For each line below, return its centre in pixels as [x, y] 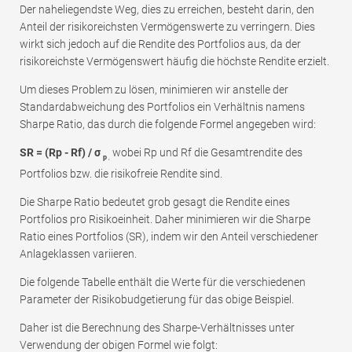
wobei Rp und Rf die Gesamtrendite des [206, 152]
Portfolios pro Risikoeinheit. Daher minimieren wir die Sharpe [165, 220]
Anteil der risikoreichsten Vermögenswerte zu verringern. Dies [167, 26]
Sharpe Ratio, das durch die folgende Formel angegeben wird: [168, 124]
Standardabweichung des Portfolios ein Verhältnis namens [162, 106]
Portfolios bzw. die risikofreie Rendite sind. [121, 174]
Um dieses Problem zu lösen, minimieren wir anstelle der [154, 89]
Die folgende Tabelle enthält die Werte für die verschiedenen [163, 282]
